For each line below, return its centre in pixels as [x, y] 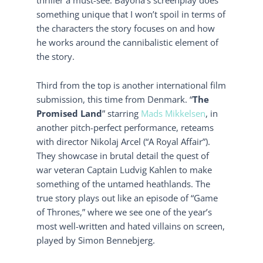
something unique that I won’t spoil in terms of [131, 14]
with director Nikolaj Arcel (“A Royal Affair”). [124, 142]
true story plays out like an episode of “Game [127, 198]
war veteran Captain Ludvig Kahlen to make [124, 170]
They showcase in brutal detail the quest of [123, 156]
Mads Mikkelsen [173, 114]
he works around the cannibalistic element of [128, 42]
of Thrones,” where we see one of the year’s [124, 212]
